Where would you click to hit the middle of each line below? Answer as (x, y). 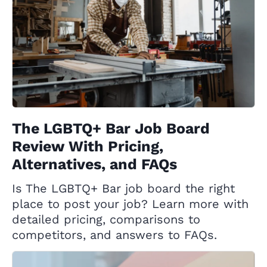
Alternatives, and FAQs (94, 164)
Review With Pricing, (88, 147)
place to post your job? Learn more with (130, 204)
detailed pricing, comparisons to (106, 220)
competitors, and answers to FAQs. (114, 235)
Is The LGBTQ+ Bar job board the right (123, 189)
